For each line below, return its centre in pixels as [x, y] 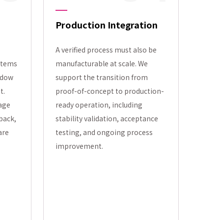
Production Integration [107, 25]
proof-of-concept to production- [110, 91]
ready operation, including [99, 105]
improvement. [79, 146]
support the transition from [102, 77]
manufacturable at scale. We [102, 63]
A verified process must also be [106, 50]
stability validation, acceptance [107, 118]
